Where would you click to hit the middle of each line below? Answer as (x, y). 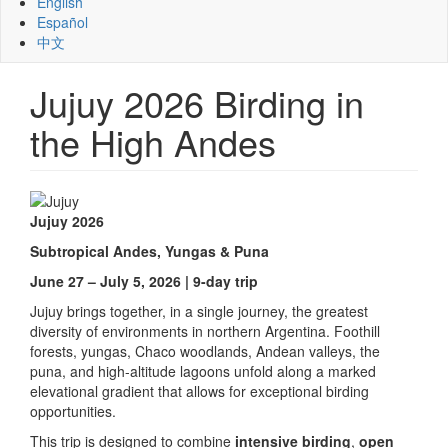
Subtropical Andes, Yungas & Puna (149, 251)
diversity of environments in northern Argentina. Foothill (205, 331)
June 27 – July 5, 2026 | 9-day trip (144, 281)
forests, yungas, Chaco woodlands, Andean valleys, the (205, 351)
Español (62, 22)
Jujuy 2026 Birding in (197, 102)
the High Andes (153, 141)
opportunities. (73, 411)
